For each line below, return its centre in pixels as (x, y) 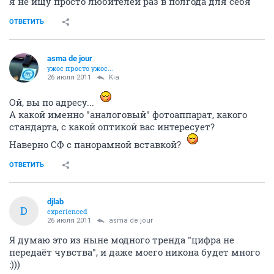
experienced (67, 211)
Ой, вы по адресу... (53, 102)
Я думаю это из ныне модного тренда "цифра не (122, 239)
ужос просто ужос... (80, 68)
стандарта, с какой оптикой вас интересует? (112, 126)
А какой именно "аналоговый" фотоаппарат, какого (128, 114)
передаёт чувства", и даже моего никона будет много (135, 252)
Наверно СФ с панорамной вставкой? (96, 144)
